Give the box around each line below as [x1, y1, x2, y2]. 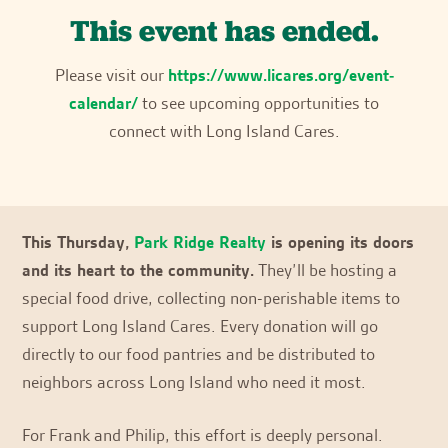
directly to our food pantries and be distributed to [22, 342, 376, 365]
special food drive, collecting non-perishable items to [22, 286, 401, 309]
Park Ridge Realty [134, 230, 267, 253]
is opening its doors [266, 230, 415, 253]
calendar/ [69, 92, 138, 115]
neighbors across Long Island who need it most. [22, 370, 367, 393]
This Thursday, [22, 230, 135, 253]
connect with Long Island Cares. [108, 120, 340, 143]
